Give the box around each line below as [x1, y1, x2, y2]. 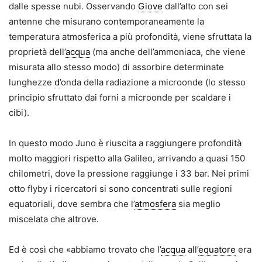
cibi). [9, 107, 29, 119]
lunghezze [9, 77, 54, 88]
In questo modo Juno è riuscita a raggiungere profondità [9, 137, 242, 149]
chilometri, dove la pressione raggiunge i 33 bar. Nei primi [9, 168, 249, 180]
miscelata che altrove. [9, 213, 99, 225]
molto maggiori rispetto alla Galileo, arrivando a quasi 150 [9, 153, 245, 164]
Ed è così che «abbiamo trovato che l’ [9, 244, 161, 256]
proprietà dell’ [9, 46, 65, 58]
